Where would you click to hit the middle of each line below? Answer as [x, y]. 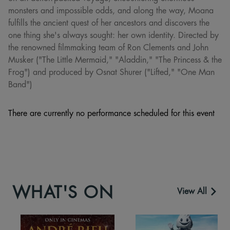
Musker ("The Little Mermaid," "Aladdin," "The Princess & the [115, 59]
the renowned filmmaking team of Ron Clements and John [108, 47]
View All [193, 191]
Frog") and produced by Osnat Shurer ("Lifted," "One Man [111, 72]
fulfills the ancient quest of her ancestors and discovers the [109, 22]
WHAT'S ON [63, 191]
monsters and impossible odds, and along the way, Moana [111, 10]
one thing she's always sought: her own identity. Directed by [113, 35]
